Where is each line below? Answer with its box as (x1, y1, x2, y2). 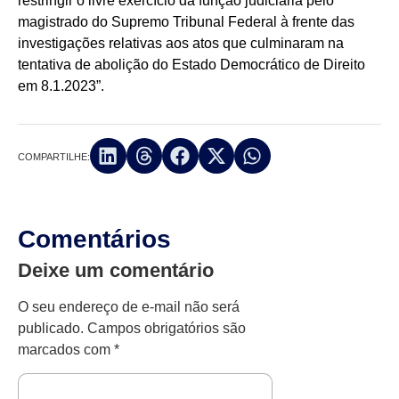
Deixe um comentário (18, 259, 214, 282)
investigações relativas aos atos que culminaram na (18, 36, 344, 52)
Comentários (18, 225, 171, 254)
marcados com (18, 342, 114, 358)
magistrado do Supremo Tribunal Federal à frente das (18, 14, 354, 30)
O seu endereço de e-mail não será (18, 299, 240, 315)
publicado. (18, 321, 84, 337)
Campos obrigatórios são (87, 321, 246, 337)
